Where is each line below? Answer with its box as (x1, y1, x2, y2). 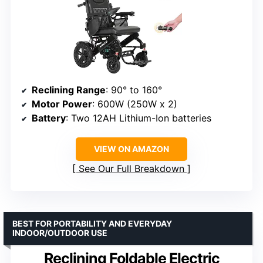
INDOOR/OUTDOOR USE (12, 227, 107, 238)
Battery (32, 112, 66, 124)
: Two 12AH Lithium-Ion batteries (66, 112, 211, 124)
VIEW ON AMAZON (94, 143, 169, 154)
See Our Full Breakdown (79, 162, 184, 174)
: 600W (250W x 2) (92, 97, 177, 110)
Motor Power (32, 97, 92, 110)
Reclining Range (32, 83, 106, 96)
